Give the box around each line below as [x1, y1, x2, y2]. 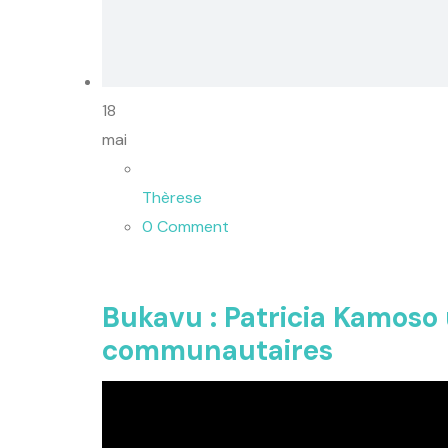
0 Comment [142, 215, 229, 237]
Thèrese [142, 186, 202, 208]
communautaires [102, 332, 333, 370]
